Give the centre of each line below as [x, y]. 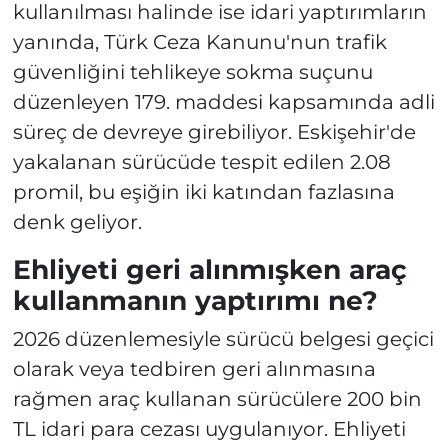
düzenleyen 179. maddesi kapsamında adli [223, 101]
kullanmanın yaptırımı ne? [195, 300]
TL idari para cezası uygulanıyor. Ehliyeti [209, 429]
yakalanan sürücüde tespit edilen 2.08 [201, 161]
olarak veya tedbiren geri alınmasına [194, 369]
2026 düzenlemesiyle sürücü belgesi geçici [223, 339]
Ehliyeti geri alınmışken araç [209, 269]
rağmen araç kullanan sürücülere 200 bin [217, 399]
